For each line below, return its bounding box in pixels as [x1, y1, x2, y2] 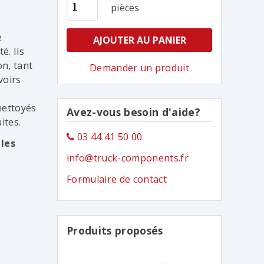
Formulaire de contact [67, 173, 167, 186]
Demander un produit [90, 61, 190, 75]
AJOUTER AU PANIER [93, 34, 186, 47]
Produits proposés [67, 223, 163, 237]
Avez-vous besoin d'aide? [67, 105, 200, 120]
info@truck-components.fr [67, 151, 189, 164]
